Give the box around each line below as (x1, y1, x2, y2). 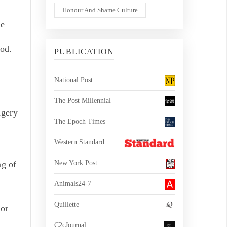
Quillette (54, 201, 79, 208)
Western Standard (54, 138, 104, 146)
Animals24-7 (54, 180, 91, 187)
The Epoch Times (54, 118, 105, 125)
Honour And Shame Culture (62, 6, 138, 14)
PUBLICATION (54, 47, 114, 56)
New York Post (54, 159, 97, 167)
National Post (54, 76, 93, 84)
